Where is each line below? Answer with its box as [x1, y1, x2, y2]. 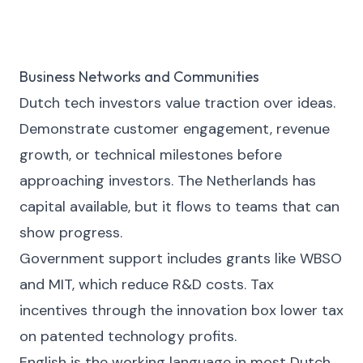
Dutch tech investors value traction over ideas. [19, 93, 335, 113]
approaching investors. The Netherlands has [19, 171, 316, 190]
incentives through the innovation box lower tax [19, 301, 344, 320]
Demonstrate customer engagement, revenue [19, 119, 330, 139]
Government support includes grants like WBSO [19, 249, 342, 268]
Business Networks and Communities [19, 67, 259, 86]
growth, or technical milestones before [19, 145, 282, 164]
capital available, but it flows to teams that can [19, 197, 340, 216]
